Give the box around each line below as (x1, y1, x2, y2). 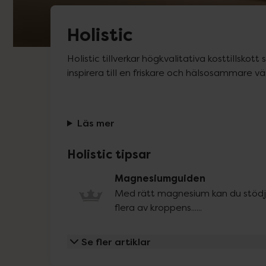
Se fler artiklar (81, 235, 151, 248)
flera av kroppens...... (115, 201, 202, 213)
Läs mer (77, 116, 115, 129)
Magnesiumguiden (115, 172, 205, 185)
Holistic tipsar (67, 147, 151, 162)
